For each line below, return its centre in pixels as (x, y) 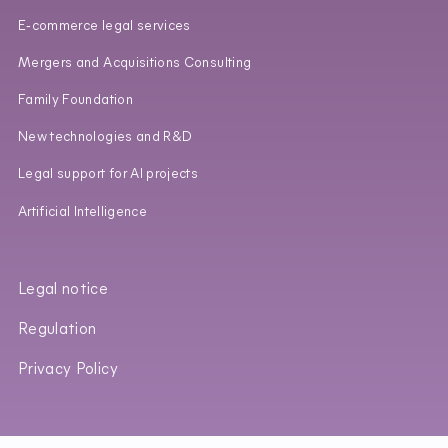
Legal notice (63, 290)
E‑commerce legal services (104, 26)
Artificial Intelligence (82, 212)
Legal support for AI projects (108, 175)
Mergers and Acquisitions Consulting (134, 63)
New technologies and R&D (105, 138)
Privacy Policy (67, 370)
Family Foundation (75, 101)
